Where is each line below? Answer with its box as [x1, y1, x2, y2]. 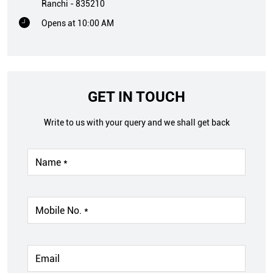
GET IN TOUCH [88, 88, 185, 106]
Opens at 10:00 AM [41, 18, 114, 29]
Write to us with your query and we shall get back [43, 118, 230, 128]
